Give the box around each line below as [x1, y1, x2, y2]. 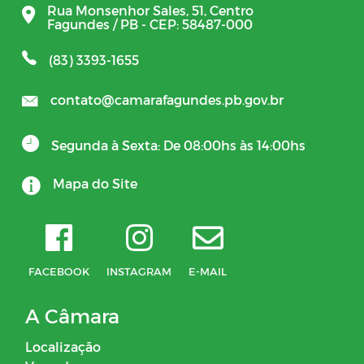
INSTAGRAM [106, 265, 171, 278]
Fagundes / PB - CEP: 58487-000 [47, 15, 253, 32]
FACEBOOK [28, 265, 89, 278]
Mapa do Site [53, 175, 137, 192]
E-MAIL [188, 265, 227, 278]
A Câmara [25, 304, 119, 328]
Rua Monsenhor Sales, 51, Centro [47, 2, 253, 18]
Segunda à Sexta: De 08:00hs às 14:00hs [51, 137, 305, 154]
